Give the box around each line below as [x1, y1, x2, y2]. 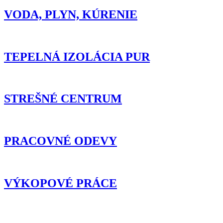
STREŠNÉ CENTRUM [4, 92, 122, 106]
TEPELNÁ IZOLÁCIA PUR [4, 50, 150, 63]
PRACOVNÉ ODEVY [4, 134, 117, 148]
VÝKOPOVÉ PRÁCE [4, 177, 117, 190]
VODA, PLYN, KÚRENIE [4, 7, 137, 21]
